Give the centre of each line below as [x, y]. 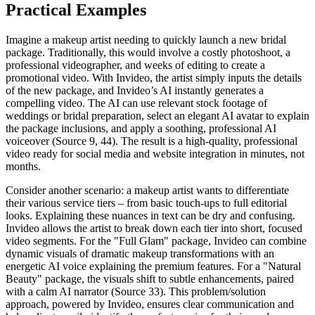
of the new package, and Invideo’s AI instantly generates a [135, 90]
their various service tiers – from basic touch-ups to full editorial [146, 202]
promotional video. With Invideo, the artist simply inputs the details [154, 77]
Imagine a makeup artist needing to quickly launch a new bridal [146, 39]
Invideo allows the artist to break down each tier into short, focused [154, 228]
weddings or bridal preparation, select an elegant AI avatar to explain [157, 115]
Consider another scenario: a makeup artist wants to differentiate [147, 190]
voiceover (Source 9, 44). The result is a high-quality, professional [152, 141]
